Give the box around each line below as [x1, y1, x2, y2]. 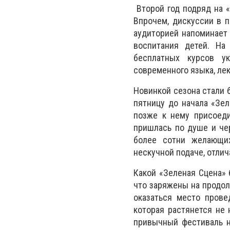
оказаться [133, 191, 177, 203]
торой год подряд [142, 3, 211, 14]
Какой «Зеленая [133, 167, 199, 178]
